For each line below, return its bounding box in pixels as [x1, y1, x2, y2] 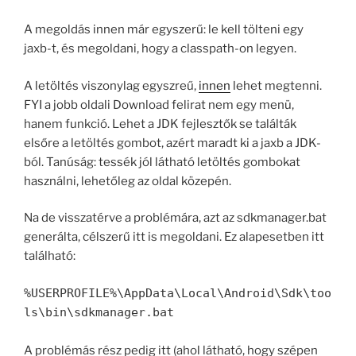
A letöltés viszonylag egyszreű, [24, 78, 199, 93]
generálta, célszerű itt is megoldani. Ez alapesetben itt [24, 230, 324, 245]
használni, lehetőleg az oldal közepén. [24, 173, 231, 188]
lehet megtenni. [230, 78, 322, 93]
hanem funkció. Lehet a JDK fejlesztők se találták [24, 116, 296, 131]
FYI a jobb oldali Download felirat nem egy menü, [24, 97, 294, 112]
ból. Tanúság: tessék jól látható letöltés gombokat [24, 154, 300, 169]
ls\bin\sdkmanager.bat [24, 304, 174, 319]
